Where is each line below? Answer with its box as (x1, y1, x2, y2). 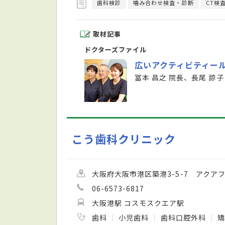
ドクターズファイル (84, 45, 147, 55)
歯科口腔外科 (160, 212, 208, 223)
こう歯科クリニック (72, 131, 176, 147)
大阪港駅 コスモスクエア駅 (92, 198, 185, 208)
